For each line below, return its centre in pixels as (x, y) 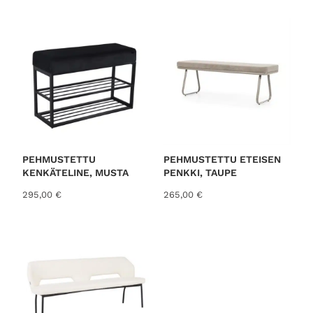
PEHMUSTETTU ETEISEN (223, 160)
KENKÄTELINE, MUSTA (75, 173)
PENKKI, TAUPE (201, 173)
